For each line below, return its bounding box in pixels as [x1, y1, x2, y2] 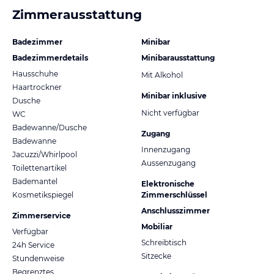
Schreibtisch [141, 237, 187, 247]
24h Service [12, 240, 54, 250]
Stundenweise [12, 253, 64, 263]
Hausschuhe [12, 68, 58, 78]
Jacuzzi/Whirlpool [12, 149, 77, 159]
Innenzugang [141, 144, 190, 154]
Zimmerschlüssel [141, 190, 207, 199]
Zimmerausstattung [12, 7, 142, 22]
